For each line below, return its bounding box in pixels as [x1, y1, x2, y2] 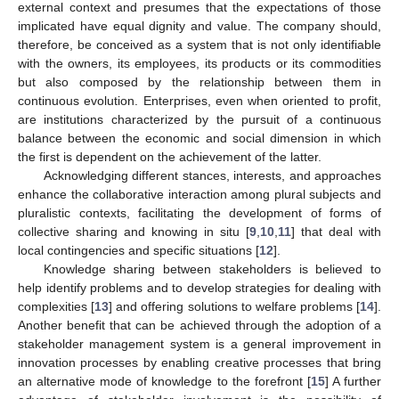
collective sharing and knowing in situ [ [18, 224, 249, 240]
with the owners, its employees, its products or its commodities [18, 56, 381, 71]
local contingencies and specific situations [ [18, 243, 259, 258]
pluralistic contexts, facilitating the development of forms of [18, 206, 381, 221]
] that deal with [291, 224, 381, 240]
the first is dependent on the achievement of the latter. [18, 150, 322, 165]
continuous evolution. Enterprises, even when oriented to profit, [18, 94, 381, 109]
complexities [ [18, 299, 95, 314]
